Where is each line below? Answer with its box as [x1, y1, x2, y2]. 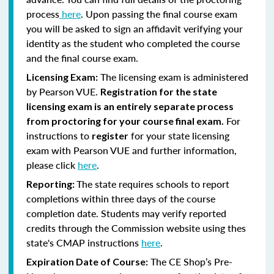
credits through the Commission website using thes [26, 220, 246, 235]
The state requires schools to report [76, 176, 229, 191]
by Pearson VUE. [26, 84, 100, 98]
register [92, 129, 128, 141]
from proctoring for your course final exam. [26, 114, 224, 127]
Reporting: [26, 177, 76, 190]
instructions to [26, 128, 92, 143]
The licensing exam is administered [98, 69, 248, 84]
